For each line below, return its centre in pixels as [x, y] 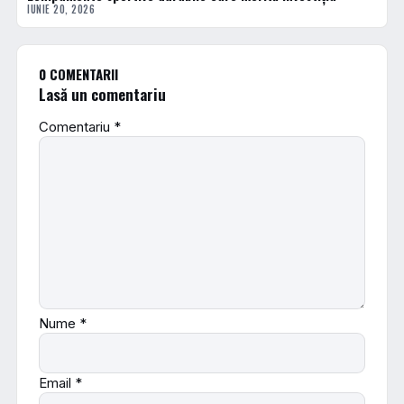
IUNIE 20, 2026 [61, 9]
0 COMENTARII [78, 74]
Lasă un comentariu [102, 94]
